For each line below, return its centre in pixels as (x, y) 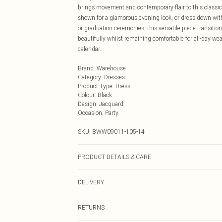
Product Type (95, 86)
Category (89, 77)
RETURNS (91, 207)
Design (87, 104)
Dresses (114, 77)
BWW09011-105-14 (118, 132)
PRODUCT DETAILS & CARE (114, 157)
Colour (86, 95)
